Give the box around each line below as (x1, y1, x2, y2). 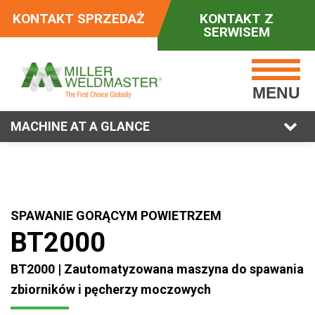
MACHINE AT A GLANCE (11, 119, 150, 134)
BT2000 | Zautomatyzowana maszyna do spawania (11, 262, 304, 276)
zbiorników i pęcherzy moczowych (11, 282, 211, 297)
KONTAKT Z (199, 11, 274, 27)
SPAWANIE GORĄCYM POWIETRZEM (11, 208, 221, 223)
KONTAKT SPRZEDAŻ (13, 11, 145, 27)
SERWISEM (202, 24, 270, 40)
